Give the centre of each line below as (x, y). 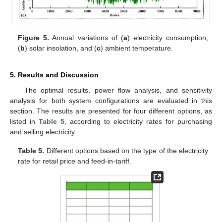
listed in (24, 121)
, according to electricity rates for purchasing (138, 121)
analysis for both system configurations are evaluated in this (111, 100)
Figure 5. (34, 37)
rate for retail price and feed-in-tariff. (75, 161)
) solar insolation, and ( (61, 48)
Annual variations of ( (86, 37)
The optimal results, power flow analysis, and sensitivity (118, 90)
